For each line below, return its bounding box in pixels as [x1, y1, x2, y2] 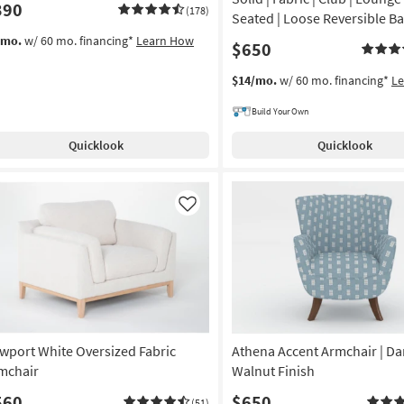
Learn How [136, 32, 194, 49]
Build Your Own [251, 105, 308, 117]
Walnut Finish [231, 361, 315, 380]
